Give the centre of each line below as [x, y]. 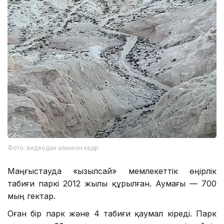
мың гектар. [31, 196]
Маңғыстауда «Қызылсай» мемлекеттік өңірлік [112, 171]
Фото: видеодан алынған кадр [53, 147]
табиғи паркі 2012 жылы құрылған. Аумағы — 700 [112, 183]
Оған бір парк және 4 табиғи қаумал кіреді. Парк [112, 213]
